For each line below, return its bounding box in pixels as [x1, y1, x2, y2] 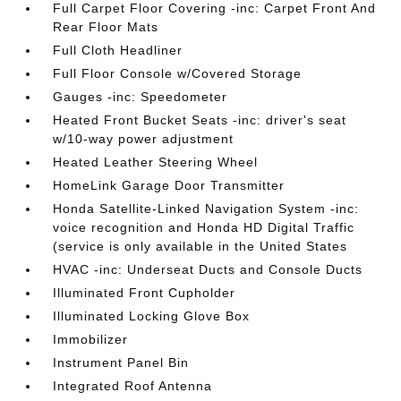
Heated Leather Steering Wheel [53, 155, 259, 169]
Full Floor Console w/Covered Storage [53, 66, 303, 81]
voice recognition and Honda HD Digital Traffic [53, 220, 355, 235]
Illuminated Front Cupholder [53, 286, 236, 300]
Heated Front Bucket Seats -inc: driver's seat [53, 113, 347, 127]
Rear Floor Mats [53, 20, 159, 34]
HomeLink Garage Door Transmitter [53, 178, 286, 192]
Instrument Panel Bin [53, 355, 190, 370]
